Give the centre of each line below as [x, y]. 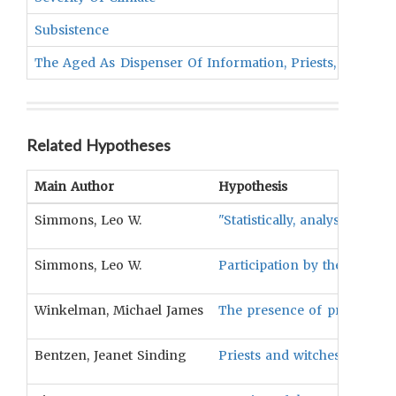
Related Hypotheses [99, 145]
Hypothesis [253, 187]
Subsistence [72, 30]
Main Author [75, 187]
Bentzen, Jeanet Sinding [111, 355]
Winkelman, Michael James [119, 310]
